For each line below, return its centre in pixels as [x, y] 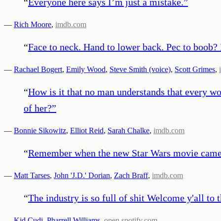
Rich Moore [33, 24]
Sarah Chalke [129, 130]
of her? [38, 108]
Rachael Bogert [38, 69]
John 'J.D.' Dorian [82, 175]
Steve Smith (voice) [140, 69]
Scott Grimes [195, 69]
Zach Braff [131, 175]
